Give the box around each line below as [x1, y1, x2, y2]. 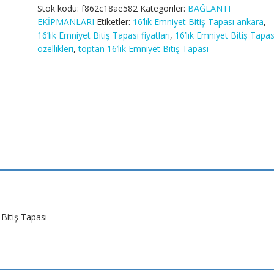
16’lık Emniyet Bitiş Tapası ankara [132, 15, 264, 28]
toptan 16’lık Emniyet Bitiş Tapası [78, 42, 209, 54]
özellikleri [37, 42, 73, 54]
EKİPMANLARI [37, 15, 94, 28]
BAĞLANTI [187, 2, 231, 14]
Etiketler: [96, 15, 133, 28]
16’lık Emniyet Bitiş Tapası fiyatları [37, 29, 170, 41]
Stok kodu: [37, 2, 81, 14]
